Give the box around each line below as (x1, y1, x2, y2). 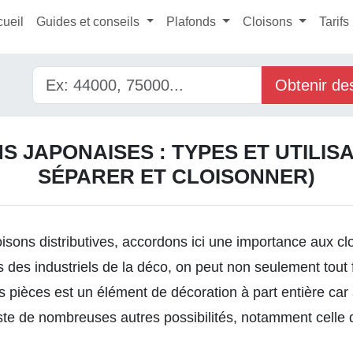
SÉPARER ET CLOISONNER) (38, 165, 315, 188)
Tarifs (318, 15, 349, 28)
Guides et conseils (36, 15, 143, 28)
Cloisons (242, 15, 295, 28)
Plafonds (166, 15, 220, 28)
